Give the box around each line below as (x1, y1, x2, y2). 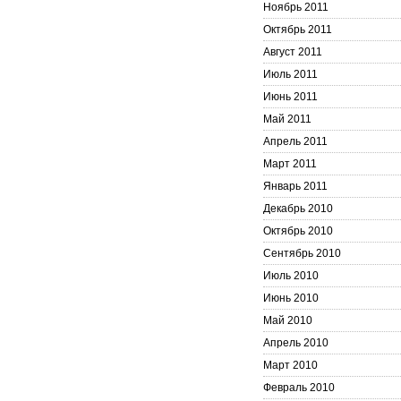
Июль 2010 (263, 269, 319, 282)
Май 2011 (263, 113, 311, 125)
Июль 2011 (263, 68, 318, 81)
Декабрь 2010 (263, 202, 333, 215)
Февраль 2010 (263, 381, 335, 394)
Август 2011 (263, 46, 322, 58)
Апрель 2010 (263, 337, 328, 349)
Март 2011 (263, 158, 317, 170)
